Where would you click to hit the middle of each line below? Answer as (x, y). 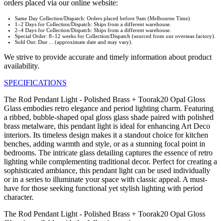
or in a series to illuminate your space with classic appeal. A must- (106, 180)
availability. (22, 66)
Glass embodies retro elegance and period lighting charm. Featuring (109, 109)
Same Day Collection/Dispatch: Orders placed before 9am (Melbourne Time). (103, 18)
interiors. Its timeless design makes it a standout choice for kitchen (106, 135)
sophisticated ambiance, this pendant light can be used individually (107, 171)
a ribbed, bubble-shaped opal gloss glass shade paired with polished (109, 117)
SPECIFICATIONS (35, 83)
